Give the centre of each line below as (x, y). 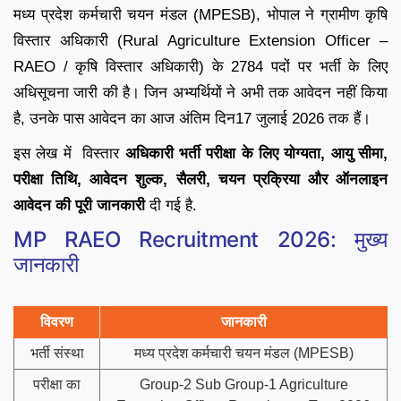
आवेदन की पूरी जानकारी (79, 206)
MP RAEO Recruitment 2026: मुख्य (200, 240)
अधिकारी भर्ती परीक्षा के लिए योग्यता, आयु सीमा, (256, 154)
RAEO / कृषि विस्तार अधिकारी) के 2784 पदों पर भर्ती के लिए (200, 67)
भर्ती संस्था (57, 354)
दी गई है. (171, 206)
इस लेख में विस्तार (69, 154)
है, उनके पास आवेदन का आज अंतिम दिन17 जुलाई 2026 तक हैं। (192, 119)
